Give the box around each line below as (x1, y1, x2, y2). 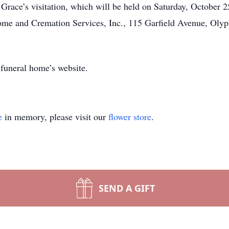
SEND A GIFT (99, 182, 155, 194)
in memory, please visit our (2, 110, 108, 123)
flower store (108, 110, 151, 123)
